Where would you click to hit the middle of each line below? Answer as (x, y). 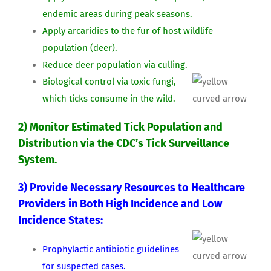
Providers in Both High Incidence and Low (120, 204)
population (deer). (80, 47)
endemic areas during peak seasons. (117, 14)
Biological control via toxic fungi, (109, 81)
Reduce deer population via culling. (115, 64)
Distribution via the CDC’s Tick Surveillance (124, 143)
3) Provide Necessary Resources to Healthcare (132, 188)
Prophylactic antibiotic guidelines (111, 250)
